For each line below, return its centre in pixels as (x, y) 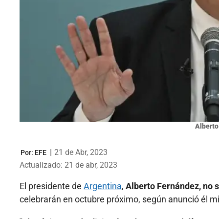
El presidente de (52, 186)
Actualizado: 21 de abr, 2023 (68, 165)
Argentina (103, 186)
